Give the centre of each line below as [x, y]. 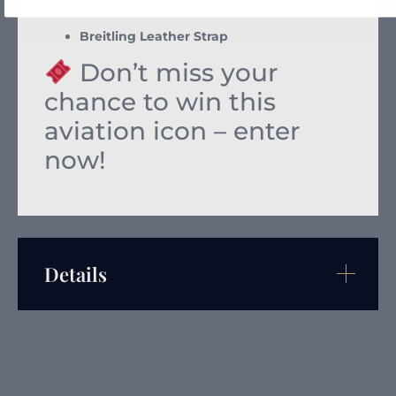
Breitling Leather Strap [154, 36]
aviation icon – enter [172, 131]
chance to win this [160, 102]
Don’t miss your [175, 72]
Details [76, 274]
